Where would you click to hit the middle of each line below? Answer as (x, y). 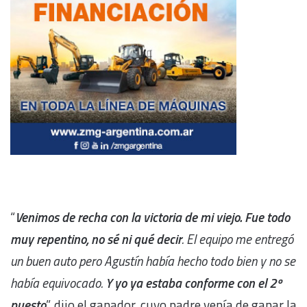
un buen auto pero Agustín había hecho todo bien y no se (153, 261)
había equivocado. (58, 283)
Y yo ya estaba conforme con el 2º (194, 283)
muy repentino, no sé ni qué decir (96, 239)
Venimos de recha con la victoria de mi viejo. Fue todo (152, 217)
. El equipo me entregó (237, 239)
